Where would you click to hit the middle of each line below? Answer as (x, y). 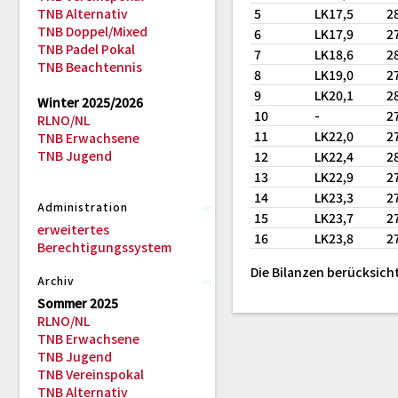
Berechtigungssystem (104, 247)
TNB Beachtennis (90, 67)
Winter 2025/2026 (90, 102)
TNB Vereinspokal (91, 374)
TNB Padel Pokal (86, 49)
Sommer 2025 (78, 303)
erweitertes (73, 229)
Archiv (56, 280)
